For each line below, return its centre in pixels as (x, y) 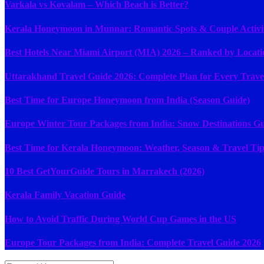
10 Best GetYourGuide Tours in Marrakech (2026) (105, 171)
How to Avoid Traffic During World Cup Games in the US (121, 219)
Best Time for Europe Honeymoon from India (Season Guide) (127, 100)
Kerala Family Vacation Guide (65, 195)
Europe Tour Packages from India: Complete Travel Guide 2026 (133, 243)
